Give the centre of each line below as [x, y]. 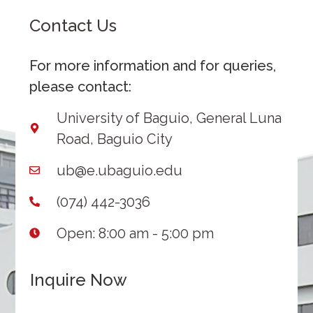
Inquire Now [78, 279]
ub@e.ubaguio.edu [120, 170]
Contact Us [73, 26]
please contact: [81, 87]
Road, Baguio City [115, 139]
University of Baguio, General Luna [169, 118]
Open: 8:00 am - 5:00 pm [136, 233]
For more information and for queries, [153, 66]
